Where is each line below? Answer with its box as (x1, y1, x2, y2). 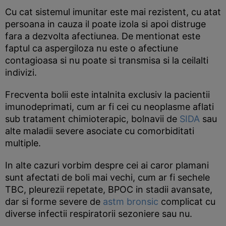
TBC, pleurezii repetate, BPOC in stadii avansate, (5, 184, 212, 195)
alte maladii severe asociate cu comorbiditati (5, 126, 194, 136)
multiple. (5, 138, 41, 148)
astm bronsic (103, 196, 158, 207)
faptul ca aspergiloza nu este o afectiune (5, 43, 178, 53)
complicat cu (158, 196, 215, 207)
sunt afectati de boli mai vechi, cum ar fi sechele (5, 172, 210, 183)
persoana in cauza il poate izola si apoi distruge (5, 19, 206, 29)
